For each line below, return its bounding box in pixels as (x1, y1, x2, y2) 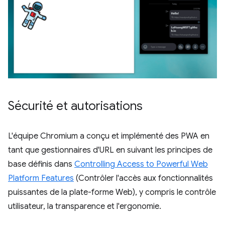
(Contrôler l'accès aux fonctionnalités (74, 173, 213, 184)
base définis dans (8, 159, 74, 170)
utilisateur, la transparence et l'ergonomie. (8, 201, 161, 212)
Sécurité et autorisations (8, 98, 143, 114)
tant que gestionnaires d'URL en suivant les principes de (8, 145, 212, 156)
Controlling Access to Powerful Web (74, 159, 208, 170)
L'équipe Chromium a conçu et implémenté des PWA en (8, 131, 209, 142)
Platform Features (8, 173, 74, 184)
